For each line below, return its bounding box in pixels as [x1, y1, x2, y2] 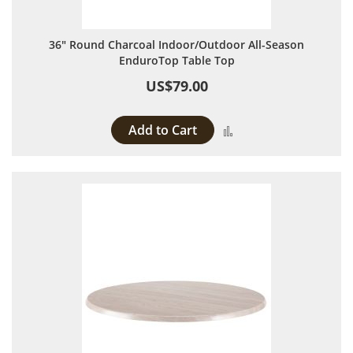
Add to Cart [128, 121, 197, 139]
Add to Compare [239, 121, 325, 137]
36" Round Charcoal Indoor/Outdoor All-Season [49, 37, 304, 52]
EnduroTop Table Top [118, 53, 235, 68]
